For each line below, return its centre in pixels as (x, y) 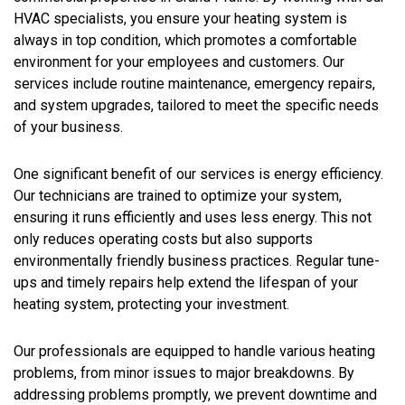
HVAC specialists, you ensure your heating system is (180, 18)
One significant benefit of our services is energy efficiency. (198, 174)
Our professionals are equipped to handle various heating (194, 351)
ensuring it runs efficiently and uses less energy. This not (193, 217)
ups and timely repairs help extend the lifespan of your (186, 282)
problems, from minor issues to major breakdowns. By (184, 372)
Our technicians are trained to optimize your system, (178, 195)
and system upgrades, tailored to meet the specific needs (196, 105)
